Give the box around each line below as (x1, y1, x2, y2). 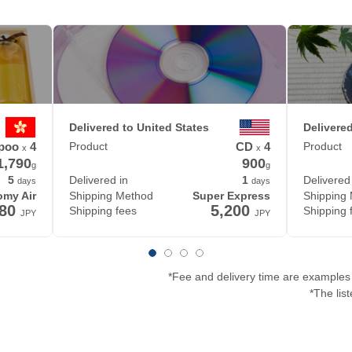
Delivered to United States (69, 120, 209, 134)
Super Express (192, 189, 270, 203)
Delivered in (69, 174, 128, 187)
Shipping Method (69, 189, 153, 203)
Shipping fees (69, 204, 137, 218)
